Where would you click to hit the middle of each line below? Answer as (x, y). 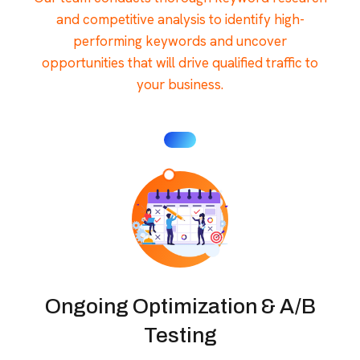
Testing (180, 335)
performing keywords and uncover (180, 41)
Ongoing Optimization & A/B (180, 306)
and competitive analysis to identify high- (180, 19)
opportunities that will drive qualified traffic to (180, 62)
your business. (180, 84)
